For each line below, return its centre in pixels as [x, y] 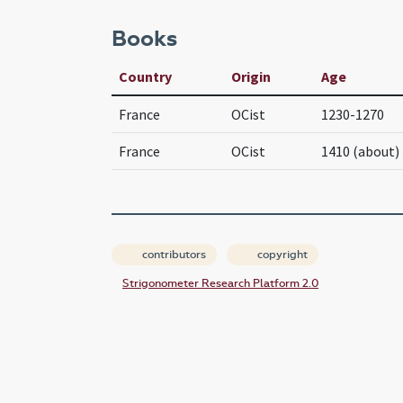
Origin [251, 77]
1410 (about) [360, 152]
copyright [281, 255]
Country [145, 77]
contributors [173, 255]
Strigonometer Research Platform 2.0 [220, 284]
